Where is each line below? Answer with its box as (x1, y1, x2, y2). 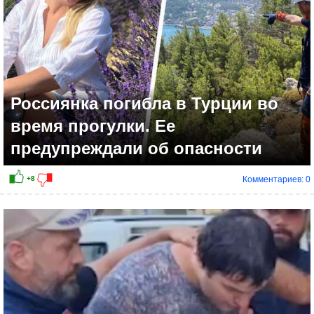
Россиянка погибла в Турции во (11, 94, 278, 114)
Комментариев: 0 (243, 175, 310, 185)
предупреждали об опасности (11, 139, 262, 158)
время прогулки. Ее (11, 116, 175, 136)
